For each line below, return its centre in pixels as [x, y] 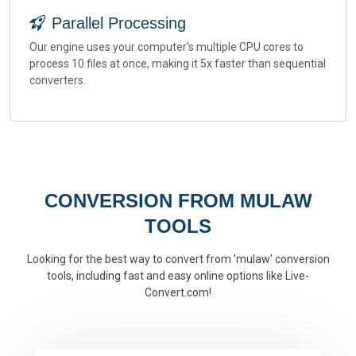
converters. [58, 80]
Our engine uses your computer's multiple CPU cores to [166, 47]
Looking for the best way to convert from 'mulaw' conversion [178, 259]
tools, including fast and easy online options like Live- [178, 276]
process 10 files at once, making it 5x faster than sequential [178, 64]
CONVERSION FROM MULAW [178, 201]
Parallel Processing [119, 23]
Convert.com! [178, 292]
